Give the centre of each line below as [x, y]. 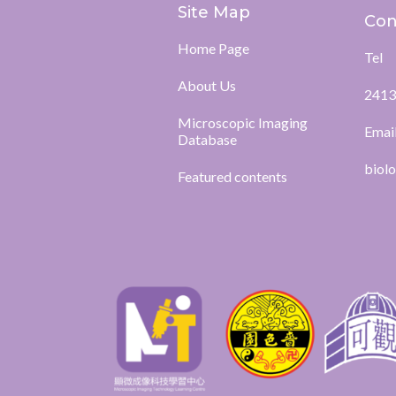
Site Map [213, 12]
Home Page [213, 48]
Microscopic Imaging [242, 122]
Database [207, 139]
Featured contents [232, 176]
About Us [206, 85]
